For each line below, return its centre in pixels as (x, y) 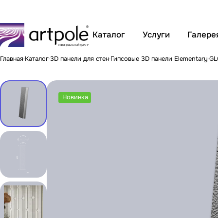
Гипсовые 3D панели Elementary (159, 58)
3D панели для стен (80, 58)
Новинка (75, 97)
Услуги (156, 35)
